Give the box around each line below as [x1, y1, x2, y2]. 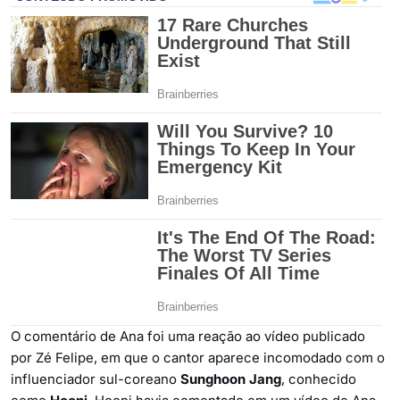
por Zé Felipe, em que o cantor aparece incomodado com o [11, 348, 385, 366]
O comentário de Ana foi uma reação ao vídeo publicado [11, 327, 365, 345]
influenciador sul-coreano [11, 370, 180, 387]
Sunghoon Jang [180, 370, 281, 387]
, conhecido [281, 370, 356, 387]
